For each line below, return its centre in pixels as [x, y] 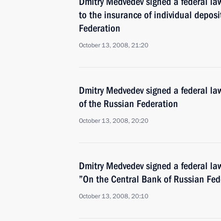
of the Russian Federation [129, 104]
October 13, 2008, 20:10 [114, 196]
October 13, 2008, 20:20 [114, 121]
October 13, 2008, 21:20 [114, 45]
